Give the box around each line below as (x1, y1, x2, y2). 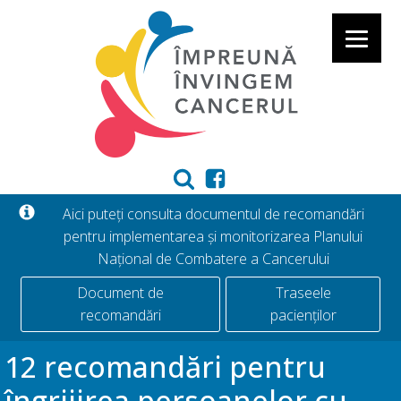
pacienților (269, 304, 337, 325)
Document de (77, 282, 165, 303)
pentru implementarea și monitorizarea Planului (64, 226, 363, 246)
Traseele (275, 282, 331, 303)
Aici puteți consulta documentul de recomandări (62, 203, 364, 224)
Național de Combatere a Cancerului (97, 248, 329, 269)
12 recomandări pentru (4, 346, 326, 386)
